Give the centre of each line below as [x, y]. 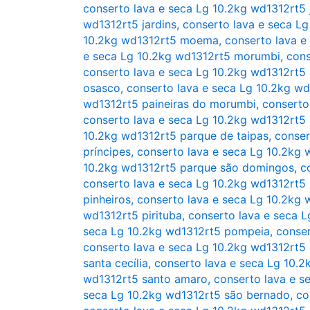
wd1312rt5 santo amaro [145, 279]
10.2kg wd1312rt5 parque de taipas [176, 135]
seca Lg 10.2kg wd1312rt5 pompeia [176, 231]
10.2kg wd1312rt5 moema [151, 40]
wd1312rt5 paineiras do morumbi [170, 103]
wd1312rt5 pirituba [133, 215]
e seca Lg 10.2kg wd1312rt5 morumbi [182, 56]
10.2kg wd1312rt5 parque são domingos [189, 167]
